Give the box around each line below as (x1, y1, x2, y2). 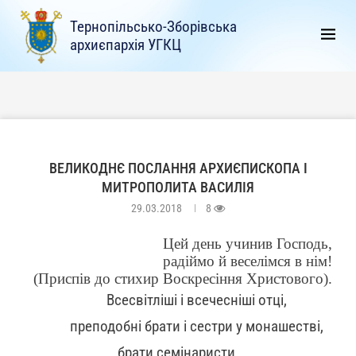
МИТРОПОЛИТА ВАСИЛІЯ (102, 178, 254, 195)
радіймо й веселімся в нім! (163, 252, 332, 269)
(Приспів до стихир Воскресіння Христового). (33, 269, 332, 287)
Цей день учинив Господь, (163, 234, 332, 252)
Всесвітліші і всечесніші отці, (106, 291, 288, 309)
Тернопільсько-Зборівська (70, 17, 238, 36)
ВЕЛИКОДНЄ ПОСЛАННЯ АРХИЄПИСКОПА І (48, 159, 308, 176)
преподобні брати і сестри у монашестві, (70, 317, 324, 335)
